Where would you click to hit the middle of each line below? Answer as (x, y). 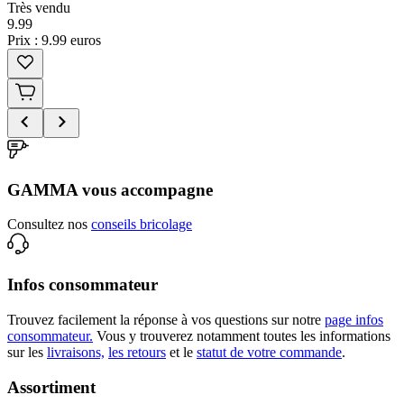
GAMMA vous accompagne (110, 189)
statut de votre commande (269, 352)
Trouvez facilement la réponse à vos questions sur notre (164, 319)
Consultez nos (47, 225)
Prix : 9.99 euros (54, 40)
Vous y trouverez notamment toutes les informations (243, 335)
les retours (137, 352)
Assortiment (51, 387)
